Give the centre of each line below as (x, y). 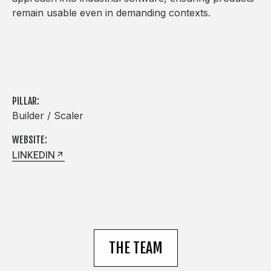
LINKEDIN (34, 155)
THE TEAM (135, 248)
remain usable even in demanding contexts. (111, 12)
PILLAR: (26, 101)
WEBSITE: (30, 139)
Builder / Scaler (48, 115)
